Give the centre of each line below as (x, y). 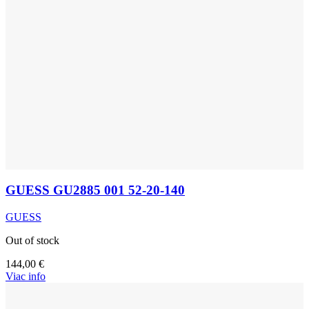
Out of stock (32, 240)
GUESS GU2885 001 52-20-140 (95, 190)
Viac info (26, 276)
